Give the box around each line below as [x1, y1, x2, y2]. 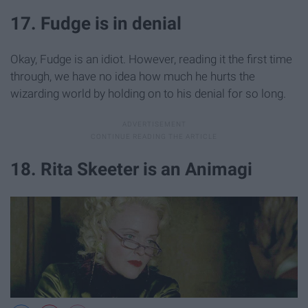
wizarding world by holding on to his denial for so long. [10, 87, 286, 100]
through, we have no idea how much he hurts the [10, 69, 255, 83]
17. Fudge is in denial [10, 12, 181, 34]
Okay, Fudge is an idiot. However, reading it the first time [10, 52, 292, 66]
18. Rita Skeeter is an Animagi [10, 159, 252, 180]
